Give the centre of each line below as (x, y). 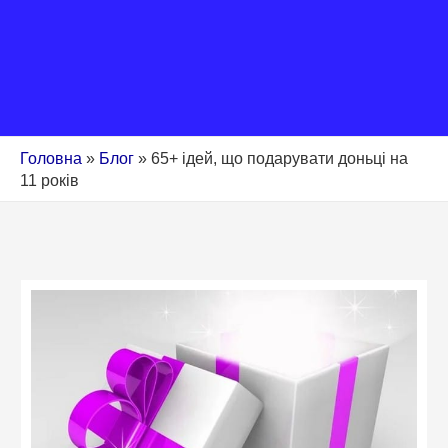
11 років (49, 179)
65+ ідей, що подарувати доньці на (279, 157)
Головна (51, 157)
